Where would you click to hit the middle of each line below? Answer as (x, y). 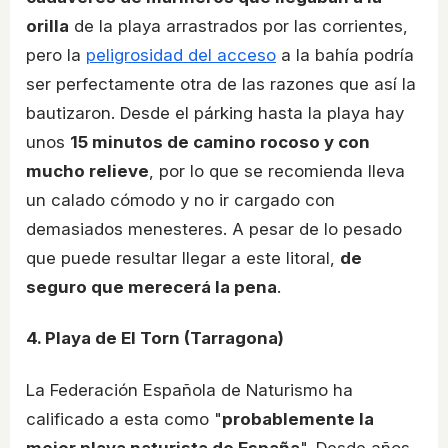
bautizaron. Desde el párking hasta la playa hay (215, 112)
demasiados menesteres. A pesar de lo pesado (214, 228)
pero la (56, 54)
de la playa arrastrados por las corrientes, (238, 25)
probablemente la (298, 419)
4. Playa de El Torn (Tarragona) (155, 338)
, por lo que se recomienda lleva (277, 170)
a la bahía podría (345, 54)
